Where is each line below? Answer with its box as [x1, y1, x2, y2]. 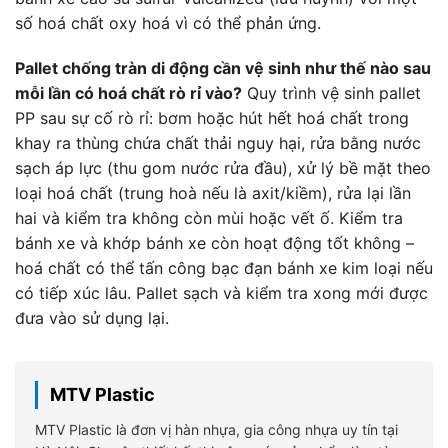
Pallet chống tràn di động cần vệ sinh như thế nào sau [15, 58, 431, 79]
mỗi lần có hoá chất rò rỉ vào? [15, 83, 242, 104]
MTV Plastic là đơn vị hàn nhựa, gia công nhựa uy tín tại [35, 421, 398, 439]
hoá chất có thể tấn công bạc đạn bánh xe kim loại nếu [15, 258, 433, 279]
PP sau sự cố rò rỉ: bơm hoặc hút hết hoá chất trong [15, 108, 409, 129]
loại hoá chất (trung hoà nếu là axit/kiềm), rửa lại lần [15, 183, 411, 204]
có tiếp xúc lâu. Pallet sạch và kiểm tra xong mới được [15, 283, 428, 304]
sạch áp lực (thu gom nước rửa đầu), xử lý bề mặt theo [15, 158, 431, 179]
